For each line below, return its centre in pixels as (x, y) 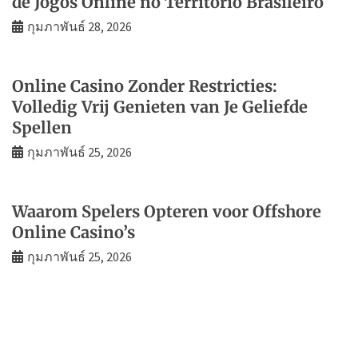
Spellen (42, 127)
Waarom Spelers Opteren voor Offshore (167, 211)
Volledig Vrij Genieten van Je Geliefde (160, 106)
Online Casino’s (74, 232)
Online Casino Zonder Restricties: (145, 86)
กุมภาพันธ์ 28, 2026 (80, 26)
